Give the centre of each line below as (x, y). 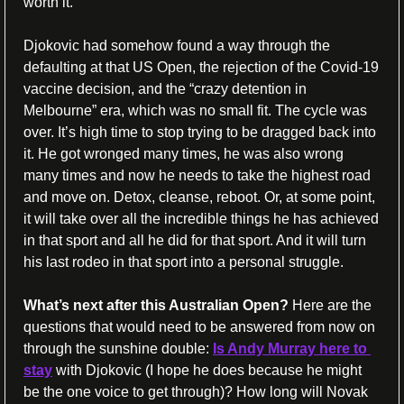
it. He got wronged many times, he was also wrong (184, 153)
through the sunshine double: (118, 348)
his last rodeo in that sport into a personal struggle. (185, 262)
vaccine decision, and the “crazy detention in (165, 88)
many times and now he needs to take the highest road (197, 175)
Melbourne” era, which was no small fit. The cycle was (195, 110)
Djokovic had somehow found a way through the (177, 45)
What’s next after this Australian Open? (158, 305)
